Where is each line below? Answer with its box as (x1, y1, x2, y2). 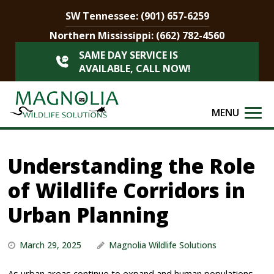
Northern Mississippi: (50, 29, 156, 42)
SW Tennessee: (65, 9, 141, 23)
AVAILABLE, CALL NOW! (78, 62, 191, 75)
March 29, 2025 (20, 239, 84, 251)
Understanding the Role (8, 152, 256, 180)
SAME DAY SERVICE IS (78, 48, 178, 62)
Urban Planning (8, 201, 169, 229)
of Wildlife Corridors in (8, 177, 246, 205)
